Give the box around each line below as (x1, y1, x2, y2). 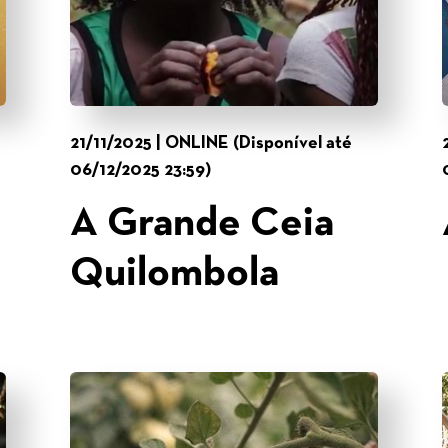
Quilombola (70, 256, 279, 293)
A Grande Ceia (70, 206, 334, 243)
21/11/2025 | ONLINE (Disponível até (70, 135, 352, 152)
